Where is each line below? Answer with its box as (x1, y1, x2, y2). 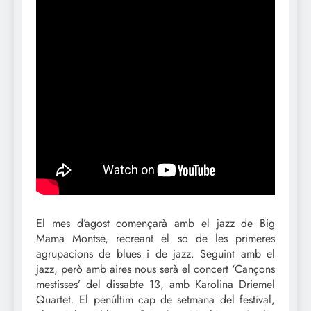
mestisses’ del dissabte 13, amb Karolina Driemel (36, 276, 275, 292)
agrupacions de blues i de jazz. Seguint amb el (36, 245, 275, 262)
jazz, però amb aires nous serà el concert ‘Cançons (36, 260, 275, 277)
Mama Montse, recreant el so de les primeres (36, 230, 275, 246)
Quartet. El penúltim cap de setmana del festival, (36, 291, 275, 308)
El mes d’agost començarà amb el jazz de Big (36, 215, 275, 231)
